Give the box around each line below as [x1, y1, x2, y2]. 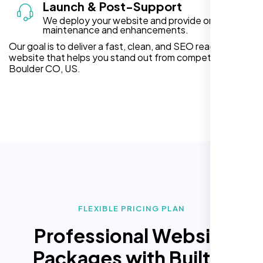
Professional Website [33, 223, 230, 247]
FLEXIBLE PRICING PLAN [77, 203, 186, 213]
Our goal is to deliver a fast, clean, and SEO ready [9, 39, 221, 52]
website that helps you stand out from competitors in [9, 50, 240, 63]
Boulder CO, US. [9, 62, 80, 75]
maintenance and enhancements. [43, 23, 188, 36]
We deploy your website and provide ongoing [43, 14, 239, 26]
